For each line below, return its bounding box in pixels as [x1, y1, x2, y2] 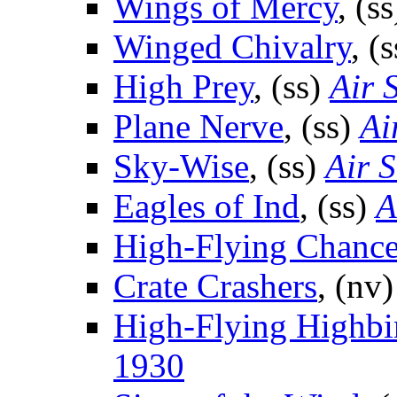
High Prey [113, 67, 253, 106]
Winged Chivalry [113, 27, 351, 66]
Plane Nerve [113, 107, 284, 146]
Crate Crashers [113, 267, 317, 306]
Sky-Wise [113, 147, 249, 186]
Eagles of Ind [113, 187, 300, 226]
